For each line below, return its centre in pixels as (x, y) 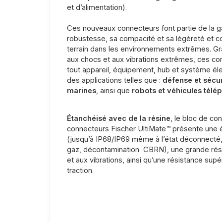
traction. (80, 171)
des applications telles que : (114, 81)
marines (81, 91)
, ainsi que (114, 91)
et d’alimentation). (97, 8)
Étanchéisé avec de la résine (118, 119)
